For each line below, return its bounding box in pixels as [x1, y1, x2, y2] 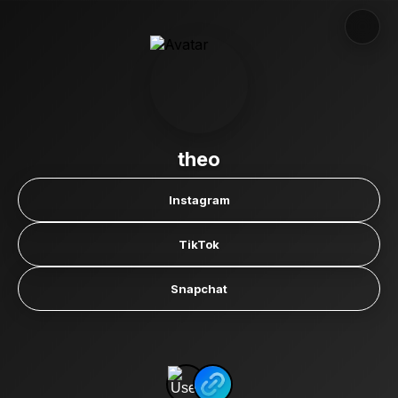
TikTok [179, 237, 219, 251]
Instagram [168, 193, 230, 207]
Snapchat [171, 282, 227, 296]
